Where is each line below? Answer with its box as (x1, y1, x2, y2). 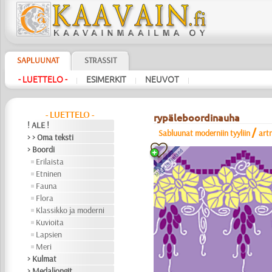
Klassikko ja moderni (36, 205, 105, 216)
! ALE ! (27, 120, 50, 131)
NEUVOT (144, 75, 179, 84)
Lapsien (36, 229, 63, 240)
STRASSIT (84, 55, 117, 66)
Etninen (36, 168, 62, 179)
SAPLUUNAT (16, 55, 59, 66)
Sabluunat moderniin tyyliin (158, 127, 250, 138)
